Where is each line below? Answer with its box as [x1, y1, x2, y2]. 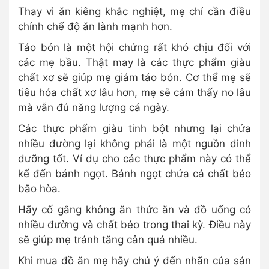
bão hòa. [18, 182, 64, 195]
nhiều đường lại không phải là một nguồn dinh [18, 137, 251, 150]
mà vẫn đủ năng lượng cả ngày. [18, 101, 169, 113]
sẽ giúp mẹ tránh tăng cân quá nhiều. [18, 233, 198, 246]
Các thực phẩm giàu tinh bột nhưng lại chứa [18, 122, 251, 134]
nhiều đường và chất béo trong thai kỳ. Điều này [18, 218, 251, 231]
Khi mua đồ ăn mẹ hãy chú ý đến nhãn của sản [18, 254, 251, 267]
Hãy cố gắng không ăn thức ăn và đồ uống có [18, 203, 251, 216]
